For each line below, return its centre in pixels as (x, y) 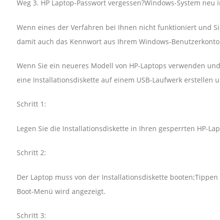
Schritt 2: (31, 153)
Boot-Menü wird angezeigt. (61, 191)
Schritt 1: (31, 104)
